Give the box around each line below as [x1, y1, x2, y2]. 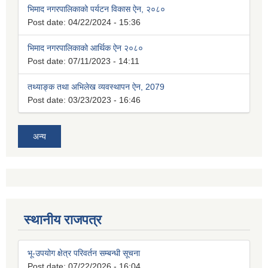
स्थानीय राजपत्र [24, 212, 102, 228]
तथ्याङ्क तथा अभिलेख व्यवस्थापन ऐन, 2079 [28, 82, 165, 92]
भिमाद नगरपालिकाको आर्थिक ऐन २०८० [28, 43, 143, 53]
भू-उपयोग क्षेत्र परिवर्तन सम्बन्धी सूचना [28, 248, 140, 258]
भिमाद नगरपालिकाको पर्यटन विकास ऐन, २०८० [28, 4, 165, 14]
